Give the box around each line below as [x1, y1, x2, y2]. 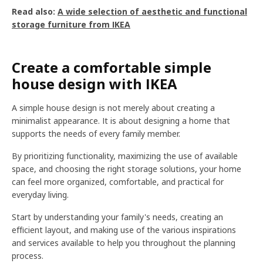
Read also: [12, 6, 58, 17]
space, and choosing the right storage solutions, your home [12, 163, 241, 174]
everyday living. [12, 189, 69, 200]
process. [12, 250, 43, 261]
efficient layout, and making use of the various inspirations [12, 224, 236, 235]
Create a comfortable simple [12, 58, 211, 77]
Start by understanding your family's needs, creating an [12, 211, 223, 222]
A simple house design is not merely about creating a [12, 102, 215, 113]
